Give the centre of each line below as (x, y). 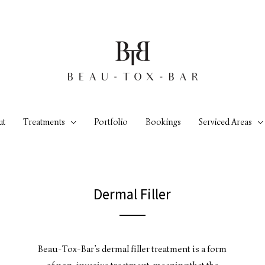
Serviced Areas (225, 122)
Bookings (163, 122)
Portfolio (111, 122)
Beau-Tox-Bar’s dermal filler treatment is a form (132, 249)
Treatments (44, 122)
